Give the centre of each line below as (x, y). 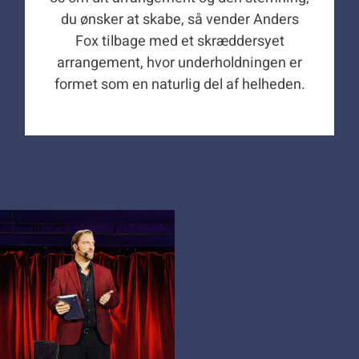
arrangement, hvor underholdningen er (179, 63)
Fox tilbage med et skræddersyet (179, 42)
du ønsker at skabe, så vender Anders (179, 20)
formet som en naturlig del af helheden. (179, 85)
